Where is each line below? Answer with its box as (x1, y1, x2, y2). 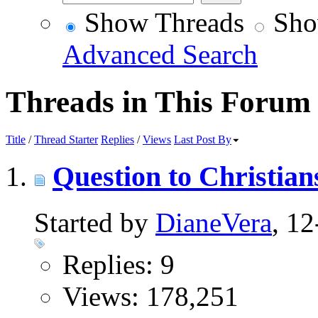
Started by (34, 207, 155, 238)
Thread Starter (34, 133, 98, 146)
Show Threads (77, 7, 244, 38)
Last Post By (174, 133, 231, 146)
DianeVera (155, 207, 272, 238)
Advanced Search (62, 39, 258, 70)
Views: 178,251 (62, 280, 238, 312)
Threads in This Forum (6, 85, 311, 119)
